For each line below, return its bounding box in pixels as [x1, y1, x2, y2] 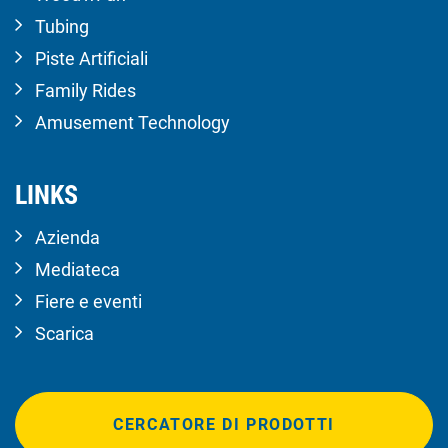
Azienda [35, 226, 100, 248]
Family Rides [35, 79, 136, 101]
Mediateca [35, 258, 120, 280]
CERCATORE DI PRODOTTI [113, 414, 335, 434]
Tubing [35, 15, 89, 37]
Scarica [35, 322, 94, 344]
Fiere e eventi [35, 290, 142, 312]
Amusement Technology [35, 111, 230, 133]
